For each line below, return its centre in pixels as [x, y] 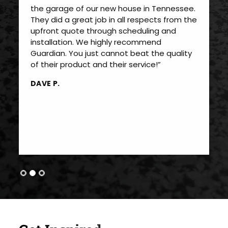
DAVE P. [45, 83]
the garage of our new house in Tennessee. [113, 9]
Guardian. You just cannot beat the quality [111, 53]
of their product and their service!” [95, 65]
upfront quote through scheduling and [103, 31]
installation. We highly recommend [96, 42]
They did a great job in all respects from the [113, 20]
